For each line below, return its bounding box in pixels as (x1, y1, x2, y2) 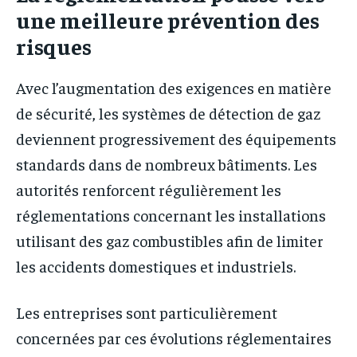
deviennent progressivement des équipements (16, 128, 336, 149)
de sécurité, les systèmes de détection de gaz (16, 103, 320, 124)
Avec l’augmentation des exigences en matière (16, 77, 331, 98)
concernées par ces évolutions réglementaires (16, 328, 331, 348)
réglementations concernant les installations (16, 205, 326, 226)
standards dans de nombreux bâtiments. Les (16, 154, 317, 175)
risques (16, 32, 92, 61)
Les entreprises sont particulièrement (16, 302, 277, 323)
